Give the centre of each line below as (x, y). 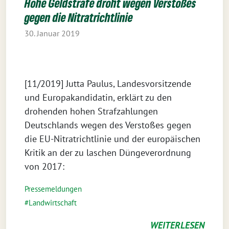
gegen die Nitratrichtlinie (79, 17)
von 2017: (44, 166)
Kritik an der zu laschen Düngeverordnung (108, 153)
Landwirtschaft (53, 203)
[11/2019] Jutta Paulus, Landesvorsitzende (108, 84)
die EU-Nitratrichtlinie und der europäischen (112, 139)
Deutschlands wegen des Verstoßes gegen (108, 125)
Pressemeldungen (53, 189)
